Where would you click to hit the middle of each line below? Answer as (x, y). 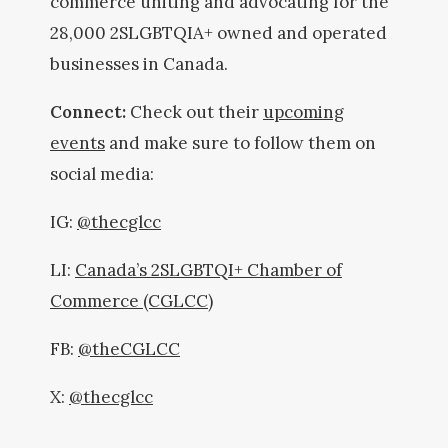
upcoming (303, 112)
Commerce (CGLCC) (131, 301)
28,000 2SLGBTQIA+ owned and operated (218, 33)
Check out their (196, 112)
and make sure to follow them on (240, 143)
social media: (104, 174)
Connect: (90, 112)
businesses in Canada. (141, 64)
